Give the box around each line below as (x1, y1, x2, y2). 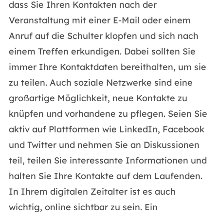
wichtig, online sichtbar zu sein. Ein (8, 201, 158, 213)
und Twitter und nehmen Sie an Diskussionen (8, 139, 200, 150)
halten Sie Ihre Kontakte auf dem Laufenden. (8, 170, 202, 182)
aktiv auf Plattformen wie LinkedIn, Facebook (8, 124, 204, 135)
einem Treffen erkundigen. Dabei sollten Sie (8, 46, 196, 57)
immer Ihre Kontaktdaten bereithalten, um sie (8, 61, 206, 73)
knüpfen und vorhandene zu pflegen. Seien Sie (8, 108, 207, 119)
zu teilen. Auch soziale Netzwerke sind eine (8, 77, 193, 88)
